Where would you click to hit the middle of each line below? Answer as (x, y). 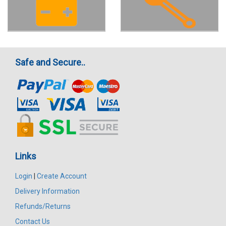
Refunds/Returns (43, 206)
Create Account (62, 176)
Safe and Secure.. (50, 62)
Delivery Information (47, 191)
